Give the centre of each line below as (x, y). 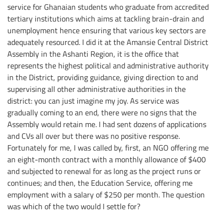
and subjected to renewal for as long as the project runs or (104, 171)
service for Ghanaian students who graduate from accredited (108, 7)
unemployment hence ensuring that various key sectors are (107, 31)
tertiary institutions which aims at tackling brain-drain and (106, 19)
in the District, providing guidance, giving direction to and (103, 77)
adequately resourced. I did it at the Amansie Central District (108, 42)
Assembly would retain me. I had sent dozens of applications (107, 124)
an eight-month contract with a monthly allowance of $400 (107, 160)
